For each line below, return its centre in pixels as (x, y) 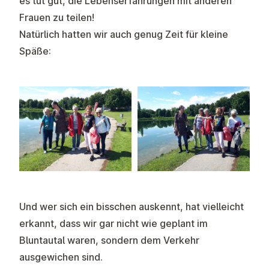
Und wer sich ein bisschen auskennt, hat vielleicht (131, 206)
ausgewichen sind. (62, 257)
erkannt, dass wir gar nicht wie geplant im (113, 223)
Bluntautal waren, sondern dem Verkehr (109, 240)
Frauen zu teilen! (57, 18)
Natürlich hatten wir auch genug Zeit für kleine (124, 35)
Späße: (35, 51)
